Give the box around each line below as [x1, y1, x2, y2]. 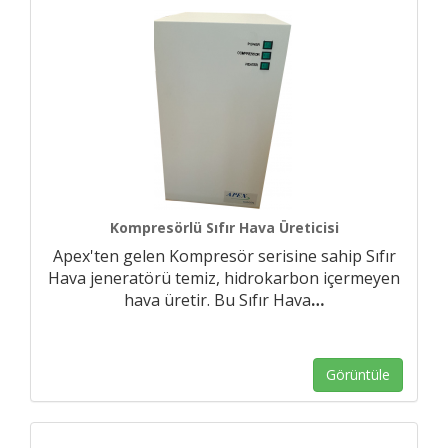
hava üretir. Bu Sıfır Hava [124, 289, 311, 311]
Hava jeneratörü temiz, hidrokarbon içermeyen [48, 267, 400, 289]
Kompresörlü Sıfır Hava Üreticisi [109, 218, 339, 237]
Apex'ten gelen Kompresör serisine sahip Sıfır [52, 245, 396, 267]
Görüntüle [326, 365, 390, 384]
